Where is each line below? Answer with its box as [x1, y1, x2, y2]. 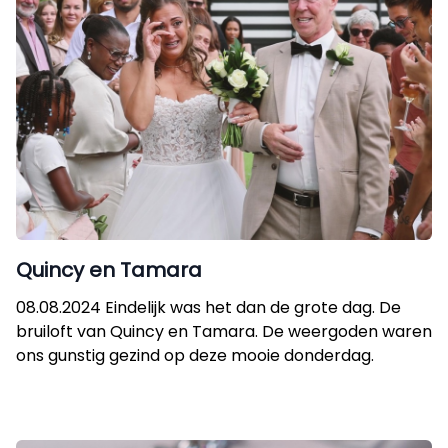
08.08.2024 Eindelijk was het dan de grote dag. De [16, 296, 401, 319]
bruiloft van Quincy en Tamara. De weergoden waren [16, 320, 432, 343]
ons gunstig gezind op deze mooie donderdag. [16, 344, 374, 367]
